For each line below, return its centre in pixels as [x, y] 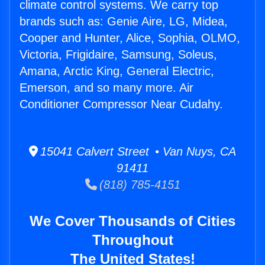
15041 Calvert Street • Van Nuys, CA [137, 152]
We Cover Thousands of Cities [132, 221]
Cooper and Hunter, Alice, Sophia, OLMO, [130, 38]
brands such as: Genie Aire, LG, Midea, [124, 22]
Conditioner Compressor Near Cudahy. [121, 104]
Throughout [132, 240]
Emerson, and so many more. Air [106, 88]
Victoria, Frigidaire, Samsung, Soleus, [118, 55]
